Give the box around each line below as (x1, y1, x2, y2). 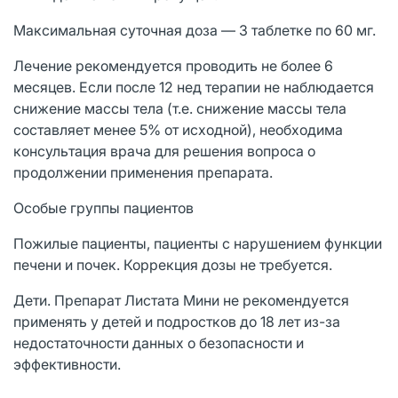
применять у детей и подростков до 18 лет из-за (13, 312, 340, 330)
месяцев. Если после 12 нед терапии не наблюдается (13, 77, 374, 96)
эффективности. (13, 354, 121, 373)
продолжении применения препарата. (13, 163, 273, 181)
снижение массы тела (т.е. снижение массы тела (13, 99, 346, 117)
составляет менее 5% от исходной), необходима (13, 120, 343, 139)
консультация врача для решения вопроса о (13, 141, 315, 160)
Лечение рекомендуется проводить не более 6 (13, 56, 333, 75)
